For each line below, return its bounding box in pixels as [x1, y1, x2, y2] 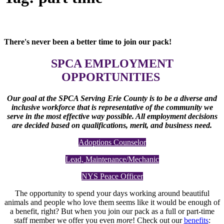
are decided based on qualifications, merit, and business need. [12, 121, 212, 130]
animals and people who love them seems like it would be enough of [4, 198, 220, 207]
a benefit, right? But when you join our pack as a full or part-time [9, 207, 214, 216]
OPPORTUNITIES [61, 70, 160, 84]
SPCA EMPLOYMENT [50, 57, 173, 70]
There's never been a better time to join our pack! [4, 37, 171, 46]
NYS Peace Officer [81, 172, 143, 181]
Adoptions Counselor [78, 138, 146, 147]
